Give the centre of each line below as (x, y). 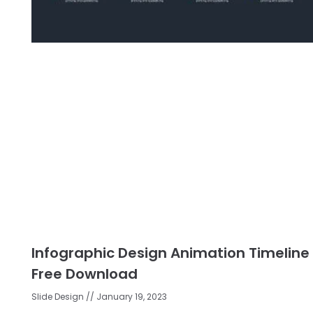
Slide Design (59, 297)
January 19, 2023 (131, 297)
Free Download (85, 274)
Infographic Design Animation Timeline (170, 253)
